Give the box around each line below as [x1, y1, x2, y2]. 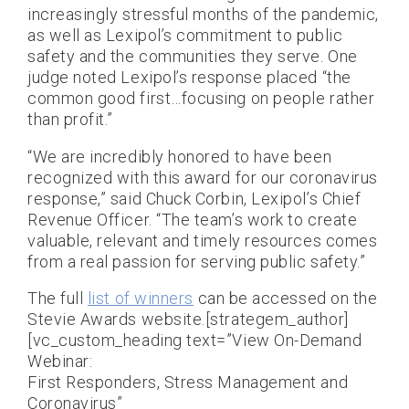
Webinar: [27, 351, 93, 372]
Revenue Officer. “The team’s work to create [27, 209, 358, 229]
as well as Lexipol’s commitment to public [27, 26, 343, 46]
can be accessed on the [193, 288, 378, 309]
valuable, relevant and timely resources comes [27, 230, 378, 250]
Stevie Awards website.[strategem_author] [27, 309, 349, 330]
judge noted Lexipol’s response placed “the [27, 68, 351, 88]
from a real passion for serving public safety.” [27, 251, 366, 271]
